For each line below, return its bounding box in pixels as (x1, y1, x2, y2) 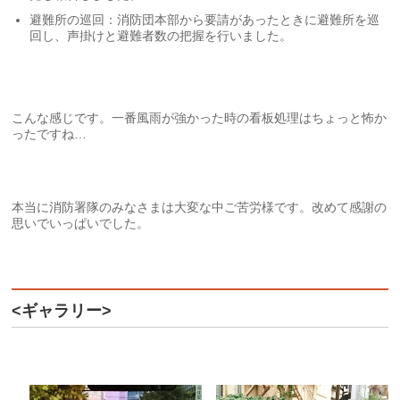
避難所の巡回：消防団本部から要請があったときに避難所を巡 (29, 12, 380, 28)
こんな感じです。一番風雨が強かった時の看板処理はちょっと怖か (12, 111, 387, 126)
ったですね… (12, 127, 87, 142)
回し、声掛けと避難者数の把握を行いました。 (29, 29, 293, 44)
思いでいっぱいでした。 (12, 216, 150, 231)
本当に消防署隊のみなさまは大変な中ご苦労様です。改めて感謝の (12, 200, 387, 215)
